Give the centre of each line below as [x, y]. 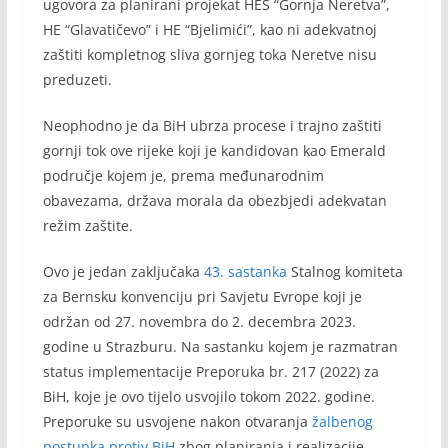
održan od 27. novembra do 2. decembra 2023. [199, 322]
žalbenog [342, 422]
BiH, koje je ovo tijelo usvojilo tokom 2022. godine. [208, 397]
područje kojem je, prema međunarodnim [183, 176]
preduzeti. [77, 80]
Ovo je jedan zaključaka [123, 272]
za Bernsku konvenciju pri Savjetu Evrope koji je [202, 297]
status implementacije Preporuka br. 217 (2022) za [210, 372]
